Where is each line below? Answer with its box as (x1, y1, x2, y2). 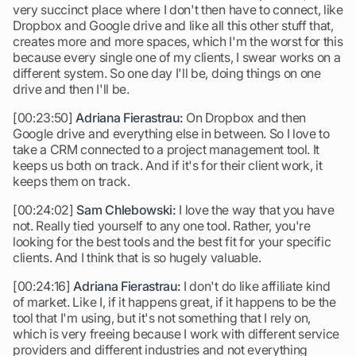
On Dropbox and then (183, 110, 307, 126)
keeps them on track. (13, 173, 133, 189)
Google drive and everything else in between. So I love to (13, 126, 330, 141)
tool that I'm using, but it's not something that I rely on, (13, 310, 311, 326)
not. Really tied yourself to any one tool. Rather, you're (13, 218, 311, 234)
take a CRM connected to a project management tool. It (13, 141, 320, 157)
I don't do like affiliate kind (180, 278, 331, 294)
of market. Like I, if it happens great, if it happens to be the (13, 294, 336, 310)
